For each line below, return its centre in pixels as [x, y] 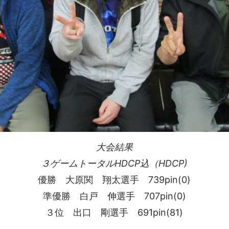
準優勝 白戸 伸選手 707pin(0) [114, 196]
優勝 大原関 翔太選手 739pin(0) [114, 180]
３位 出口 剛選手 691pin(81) [114, 212]
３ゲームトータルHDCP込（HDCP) [114, 163]
